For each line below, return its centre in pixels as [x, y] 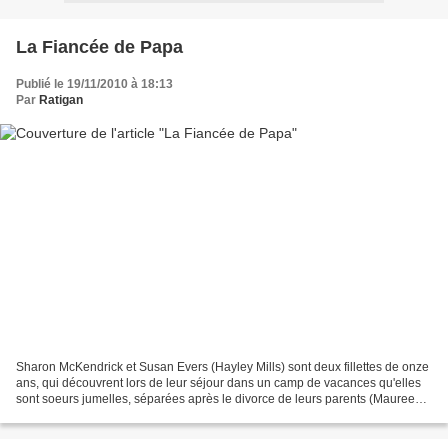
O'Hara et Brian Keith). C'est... [96, 415]
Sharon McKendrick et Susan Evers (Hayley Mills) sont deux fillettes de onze [222, 367]
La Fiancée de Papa [99, 46]
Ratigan [61, 99]
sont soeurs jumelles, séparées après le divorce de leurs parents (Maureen [219, 399]
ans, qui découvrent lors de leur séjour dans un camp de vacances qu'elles [218, 383]
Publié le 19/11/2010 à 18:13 [94, 83]
